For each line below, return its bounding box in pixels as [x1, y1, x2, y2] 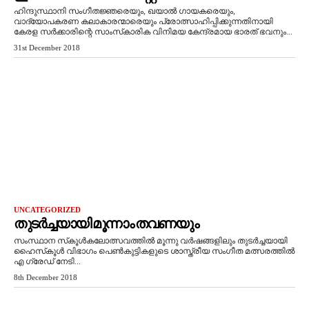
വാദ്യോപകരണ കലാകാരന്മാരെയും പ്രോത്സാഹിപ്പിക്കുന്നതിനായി [14, 17, 273, 26]
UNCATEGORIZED [14, 206, 81, 214]
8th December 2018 [14, 273, 77, 281]
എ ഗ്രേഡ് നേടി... [14, 257, 81, 266]
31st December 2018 [14, 43, 80, 52]
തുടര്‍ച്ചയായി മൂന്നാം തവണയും [14, 216, 198, 231]
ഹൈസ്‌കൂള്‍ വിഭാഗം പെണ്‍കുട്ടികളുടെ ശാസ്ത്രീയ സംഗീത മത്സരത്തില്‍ [14, 246, 295, 256]
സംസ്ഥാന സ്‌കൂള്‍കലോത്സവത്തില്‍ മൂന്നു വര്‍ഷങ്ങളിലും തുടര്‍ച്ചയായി [14, 236, 288, 246]
